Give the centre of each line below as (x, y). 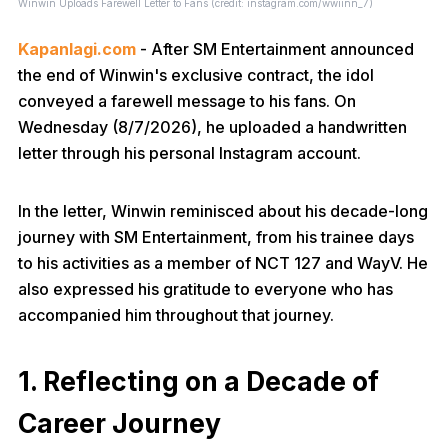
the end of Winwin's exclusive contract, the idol (196, 75)
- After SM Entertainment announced (275, 49)
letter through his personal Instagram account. (189, 153)
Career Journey (119, 423)
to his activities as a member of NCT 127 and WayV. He (223, 263)
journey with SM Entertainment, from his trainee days (216, 237)
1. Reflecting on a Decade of (198, 381)
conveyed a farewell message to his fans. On (187, 101)
